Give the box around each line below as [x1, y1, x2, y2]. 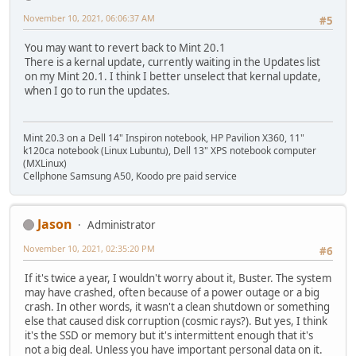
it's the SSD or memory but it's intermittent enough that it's [25, 328, 313, 343]
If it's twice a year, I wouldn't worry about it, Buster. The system [25, 271, 331, 286]
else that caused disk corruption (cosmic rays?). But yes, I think [25, 314, 327, 329]
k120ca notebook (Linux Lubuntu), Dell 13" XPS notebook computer [23, 143, 316, 157]
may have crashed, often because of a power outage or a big [25, 285, 319, 300]
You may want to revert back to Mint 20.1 [25, 41, 226, 56]
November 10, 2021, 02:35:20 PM [23, 242, 155, 254]
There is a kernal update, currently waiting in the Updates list [25, 55, 320, 70]
